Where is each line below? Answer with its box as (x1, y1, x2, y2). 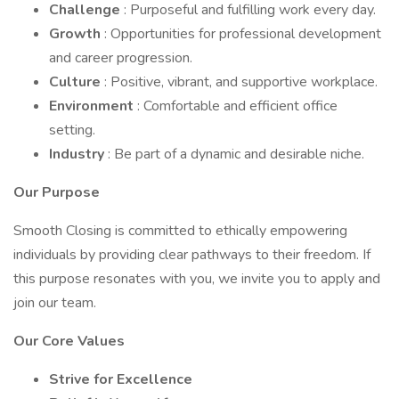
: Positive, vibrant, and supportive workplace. (104, 72, 378, 92)
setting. (49, 120, 95, 140)
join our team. (13, 293, 96, 313)
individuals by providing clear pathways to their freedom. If (13, 245, 370, 265)
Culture (49, 72, 104, 92)
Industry (49, 144, 108, 164)
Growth (49, 24, 104, 44)
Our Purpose (13, 183, 100, 202)
